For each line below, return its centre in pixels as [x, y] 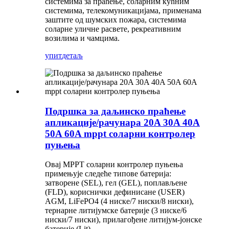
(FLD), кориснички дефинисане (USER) [115, 192]
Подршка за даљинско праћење [115, 111]
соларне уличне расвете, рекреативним [113, 29]
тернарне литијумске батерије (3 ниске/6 [116, 211]
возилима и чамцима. [82, 38]
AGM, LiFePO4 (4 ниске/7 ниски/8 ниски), [119, 201]
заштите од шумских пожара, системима [116, 19]
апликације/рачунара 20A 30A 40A [122, 122]
